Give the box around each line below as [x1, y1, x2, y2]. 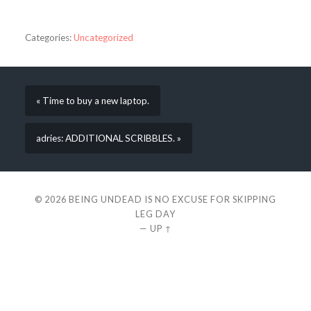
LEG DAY [135, 208, 176, 220]
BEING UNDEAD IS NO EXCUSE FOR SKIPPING [69, 194, 276, 205]
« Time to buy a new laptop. [35, 94, 149, 106]
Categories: [24, 31, 72, 43]
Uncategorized [73, 31, 133, 43]
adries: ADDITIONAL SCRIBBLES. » [35, 132, 181, 144]
